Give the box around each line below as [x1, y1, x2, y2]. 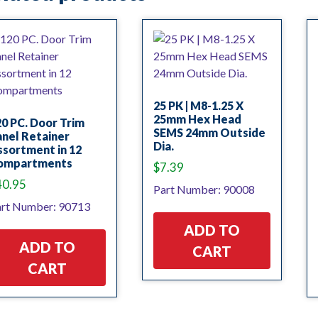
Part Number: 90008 [153, 182, 255, 196]
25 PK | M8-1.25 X [153, 98, 243, 112]
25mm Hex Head [153, 111, 241, 126]
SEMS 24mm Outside [153, 125, 265, 139]
